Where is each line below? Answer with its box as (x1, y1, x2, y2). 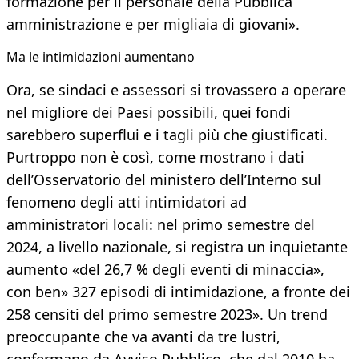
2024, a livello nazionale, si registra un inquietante (6, 237, 348, 257)
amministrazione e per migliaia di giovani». (6, 14, 300, 34)
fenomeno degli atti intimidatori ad (6, 192, 247, 212)
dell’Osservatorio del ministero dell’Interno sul (6, 170, 321, 190)
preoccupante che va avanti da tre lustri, (6, 327, 280, 347)
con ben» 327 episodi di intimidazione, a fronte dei (6, 282, 350, 302)
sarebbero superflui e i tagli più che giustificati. (6, 125, 328, 145)
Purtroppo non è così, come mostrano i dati (6, 147, 305, 167)
